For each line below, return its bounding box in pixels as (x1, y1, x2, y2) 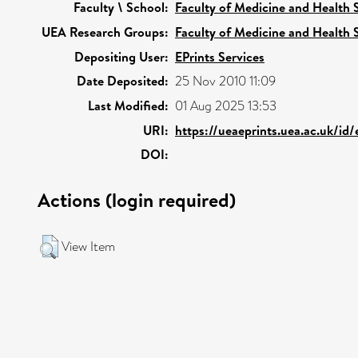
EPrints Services (175, 48, 265, 66)
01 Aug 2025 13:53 (175, 97, 276, 115)
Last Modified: (88, 97, 169, 114)
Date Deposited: (77, 72, 169, 89)
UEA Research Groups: (42, 23, 169, 41)
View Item (62, 237, 115, 256)
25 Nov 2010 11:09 (175, 72, 276, 90)
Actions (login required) (38, 186, 236, 213)
